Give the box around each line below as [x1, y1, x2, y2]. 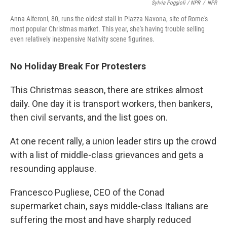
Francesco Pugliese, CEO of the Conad [10, 186, 164, 198]
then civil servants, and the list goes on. [10, 111, 168, 123]
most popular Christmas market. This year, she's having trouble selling [10, 24, 205, 33]
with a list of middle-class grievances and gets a [10, 149, 203, 160]
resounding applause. [10, 163, 96, 174]
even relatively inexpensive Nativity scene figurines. [10, 34, 155, 43]
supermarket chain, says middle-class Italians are [10, 200, 208, 211]
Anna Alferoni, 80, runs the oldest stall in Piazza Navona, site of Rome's [10, 14, 208, 23]
